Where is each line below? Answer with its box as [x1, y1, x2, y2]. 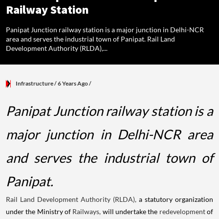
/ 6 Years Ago [53, 80, 89, 88]
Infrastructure [16, 80, 53, 88]
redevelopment [159, 207, 205, 216]
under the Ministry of [6, 207, 73, 216]
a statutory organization [136, 195, 213, 204]
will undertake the [101, 207, 159, 216]
